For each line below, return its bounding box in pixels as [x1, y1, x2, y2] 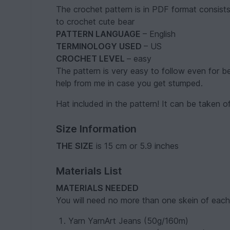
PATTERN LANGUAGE [56, 29, 143, 40]
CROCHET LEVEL [56, 53, 127, 64]
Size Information [56, 123, 137, 136]
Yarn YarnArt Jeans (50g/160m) [68, 216, 189, 226]
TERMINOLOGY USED [56, 41, 144, 52]
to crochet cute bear [56, 16, 135, 27]
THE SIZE [56, 141, 94, 151]
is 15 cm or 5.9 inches [93, 141, 179, 151]
